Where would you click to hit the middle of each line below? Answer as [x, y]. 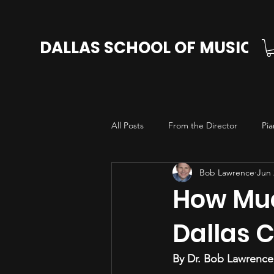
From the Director [203, 125]
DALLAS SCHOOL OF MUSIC [146, 48]
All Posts [128, 125]
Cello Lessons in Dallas [179, 174]
